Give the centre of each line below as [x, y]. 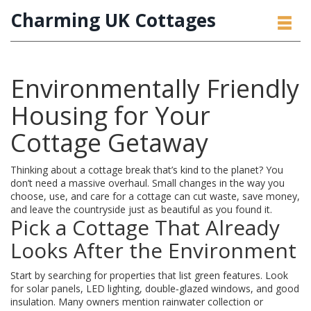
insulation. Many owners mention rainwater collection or [137, 302]
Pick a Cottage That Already [145, 227]
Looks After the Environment [153, 250]
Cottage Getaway [109, 143]
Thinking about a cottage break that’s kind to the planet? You [147, 170]
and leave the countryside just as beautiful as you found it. [141, 209]
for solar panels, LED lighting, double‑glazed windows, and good [155, 288]
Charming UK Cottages [113, 20]
